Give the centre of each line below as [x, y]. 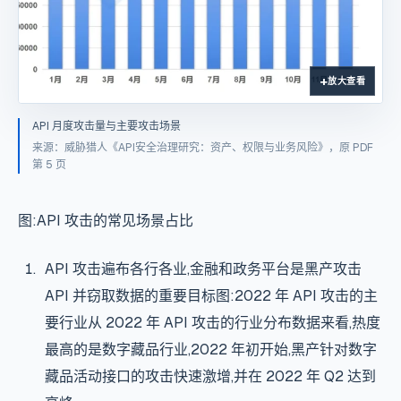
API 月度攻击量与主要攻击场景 [107, 127]
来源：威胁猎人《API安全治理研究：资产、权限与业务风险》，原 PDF [203, 148]
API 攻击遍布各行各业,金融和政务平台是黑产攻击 [203, 269]
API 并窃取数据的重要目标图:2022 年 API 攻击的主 [211, 296]
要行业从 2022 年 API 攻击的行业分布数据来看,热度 [212, 323]
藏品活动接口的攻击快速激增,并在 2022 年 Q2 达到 [210, 377]
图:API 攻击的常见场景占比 [106, 221]
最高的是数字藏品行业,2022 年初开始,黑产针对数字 [210, 350]
